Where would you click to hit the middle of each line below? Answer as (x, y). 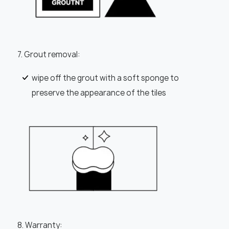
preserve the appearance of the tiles (99, 93)
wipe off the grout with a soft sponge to (105, 78)
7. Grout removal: (49, 54)
